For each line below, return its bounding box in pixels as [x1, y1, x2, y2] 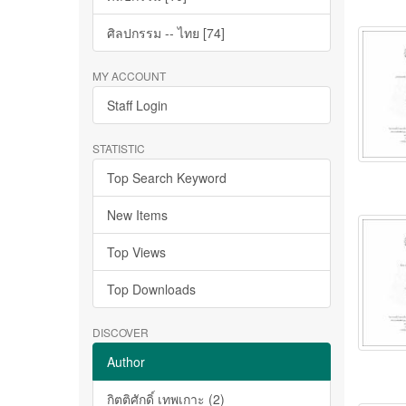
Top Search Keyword [107, 169, 227, 187]
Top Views [107, 243, 166, 261]
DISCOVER [92, 324, 149, 340]
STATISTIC [92, 140, 145, 156]
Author [107, 353, 145, 371]
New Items [107, 206, 168, 224]
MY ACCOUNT [92, 68, 166, 83]
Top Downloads [107, 280, 196, 298]
